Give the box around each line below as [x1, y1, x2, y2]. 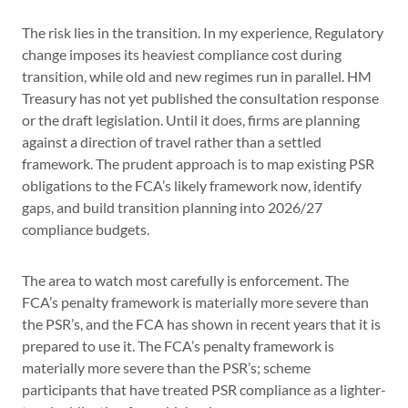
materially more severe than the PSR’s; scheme [22, 359, 311, 377]
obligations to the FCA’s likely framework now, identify [22, 177, 362, 195]
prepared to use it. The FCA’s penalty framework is [22, 337, 334, 355]
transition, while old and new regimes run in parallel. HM [22, 67, 372, 86]
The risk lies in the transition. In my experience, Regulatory [22, 24, 383, 42]
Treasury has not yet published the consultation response [22, 89, 379, 107]
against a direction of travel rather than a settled [22, 133, 321, 151]
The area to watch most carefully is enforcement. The [22, 271, 349, 290]
